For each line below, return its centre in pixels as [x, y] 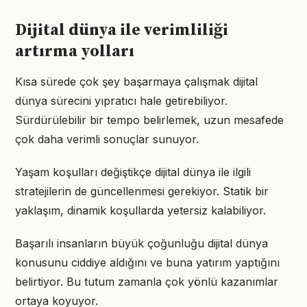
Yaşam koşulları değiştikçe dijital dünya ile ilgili [133, 172]
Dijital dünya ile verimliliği [122, 30]
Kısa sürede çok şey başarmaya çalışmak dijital [136, 82]
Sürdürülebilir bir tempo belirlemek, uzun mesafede [149, 120]
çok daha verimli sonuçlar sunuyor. [107, 139]
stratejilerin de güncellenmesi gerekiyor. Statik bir [142, 191]
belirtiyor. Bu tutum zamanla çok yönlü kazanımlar [147, 282]
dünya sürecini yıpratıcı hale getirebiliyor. [121, 101]
